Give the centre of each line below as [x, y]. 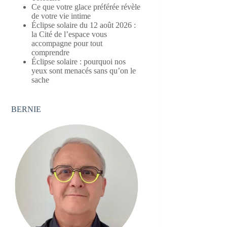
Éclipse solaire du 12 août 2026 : [84, 25]
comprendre [51, 52]
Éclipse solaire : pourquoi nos [79, 61]
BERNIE [26, 109]
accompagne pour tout [67, 43]
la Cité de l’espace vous [69, 34]
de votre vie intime [61, 16]
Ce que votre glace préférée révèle [86, 7]
